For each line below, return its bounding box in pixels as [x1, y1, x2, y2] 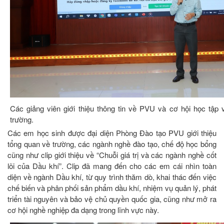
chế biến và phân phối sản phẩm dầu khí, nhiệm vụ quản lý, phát [7, 182, 216, 193]
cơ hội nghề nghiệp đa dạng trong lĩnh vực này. [7, 204, 159, 215]
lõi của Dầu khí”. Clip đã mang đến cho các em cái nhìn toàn [7, 160, 216, 171]
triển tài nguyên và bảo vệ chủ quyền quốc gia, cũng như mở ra [7, 193, 216, 204]
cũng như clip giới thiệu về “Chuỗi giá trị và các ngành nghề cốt [7, 149, 216, 160]
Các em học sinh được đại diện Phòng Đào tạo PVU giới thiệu [7, 127, 216, 138]
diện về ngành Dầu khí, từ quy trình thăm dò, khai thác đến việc [7, 171, 216, 182]
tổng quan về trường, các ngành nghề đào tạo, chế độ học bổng [7, 138, 216, 149]
